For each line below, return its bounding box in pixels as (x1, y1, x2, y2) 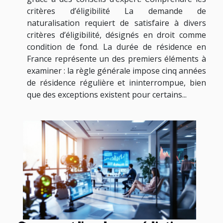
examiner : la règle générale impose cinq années (27, 65, 206, 76)
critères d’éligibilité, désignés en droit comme (27, 29, 206, 40)
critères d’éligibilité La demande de (27, 5, 206, 16)
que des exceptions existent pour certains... (27, 89, 187, 100)
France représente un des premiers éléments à (27, 53, 206, 64)
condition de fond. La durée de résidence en (27, 41, 206, 52)
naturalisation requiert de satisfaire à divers (27, 17, 206, 28)
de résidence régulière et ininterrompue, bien (27, 77, 206, 88)
